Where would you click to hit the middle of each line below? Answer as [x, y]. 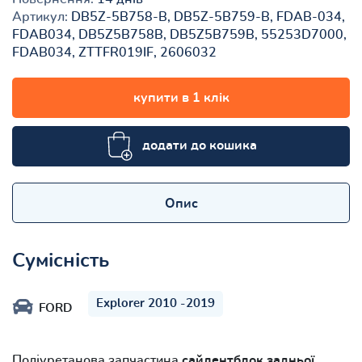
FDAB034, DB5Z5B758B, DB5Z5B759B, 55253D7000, [179, 34]
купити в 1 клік [181, 97]
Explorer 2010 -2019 [156, 303]
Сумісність [61, 261]
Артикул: [40, 17]
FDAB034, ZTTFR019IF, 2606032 [114, 52]
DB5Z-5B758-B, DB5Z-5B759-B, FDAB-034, [206, 17]
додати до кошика [199, 145]
